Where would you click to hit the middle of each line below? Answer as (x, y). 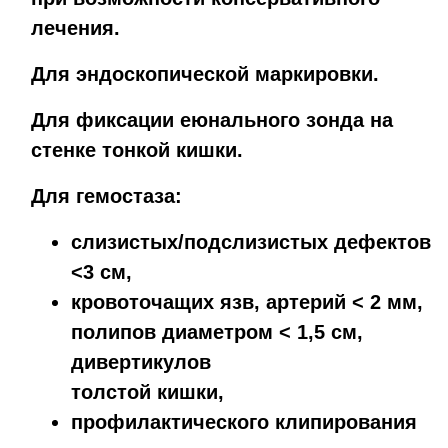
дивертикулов (141, 361)
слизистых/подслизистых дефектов (251, 241)
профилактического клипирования (244, 421)
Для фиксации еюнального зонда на (212, 119)
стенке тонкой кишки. (137, 149)
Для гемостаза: (106, 195)
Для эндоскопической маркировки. (205, 73)
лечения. (75, 27)
